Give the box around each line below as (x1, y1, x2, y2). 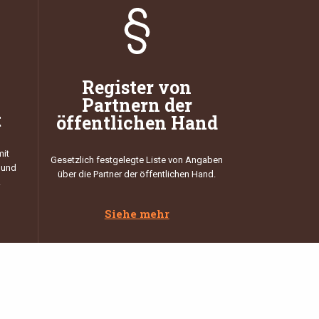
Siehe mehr (104, 206, 169, 221)
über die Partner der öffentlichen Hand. (58, 168, 216, 179)
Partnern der (81, 93, 192, 117)
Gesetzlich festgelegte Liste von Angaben (51, 154, 224, 165)
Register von (82, 75, 192, 100)
